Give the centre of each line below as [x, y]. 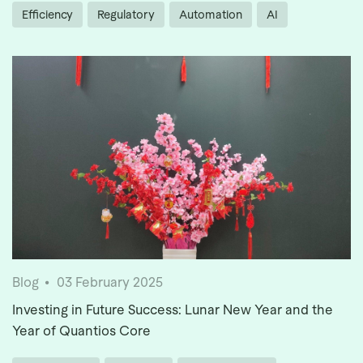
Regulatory [126, 15]
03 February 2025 [110, 283]
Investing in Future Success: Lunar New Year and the [173, 310]
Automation [211, 15]
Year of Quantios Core [81, 331]
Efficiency [47, 15]
